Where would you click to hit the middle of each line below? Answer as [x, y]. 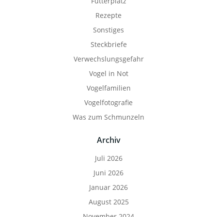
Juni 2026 [108, 173]
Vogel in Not [108, 73]
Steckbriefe [108, 44]
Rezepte [108, 15]
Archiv [108, 140]
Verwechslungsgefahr [108, 59]
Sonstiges [108, 30]
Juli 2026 [108, 158]
